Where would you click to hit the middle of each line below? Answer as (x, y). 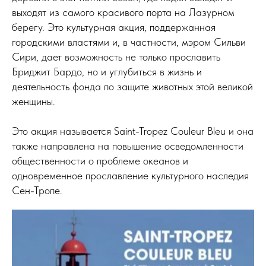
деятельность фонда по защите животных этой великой (132, 87)
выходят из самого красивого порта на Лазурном (123, 12)
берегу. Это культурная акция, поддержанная (114, 27)
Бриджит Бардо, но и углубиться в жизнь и (107, 72)
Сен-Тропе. (37, 191)
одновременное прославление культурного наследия (130, 176)
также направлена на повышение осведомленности (128, 146)
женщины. (34, 102)
